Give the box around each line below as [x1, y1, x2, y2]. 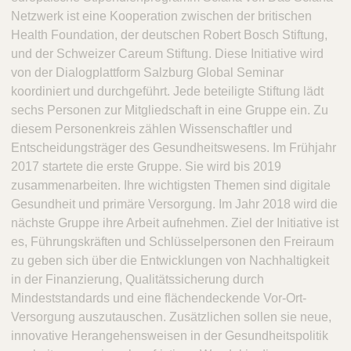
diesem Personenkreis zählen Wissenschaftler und [11, 121, 292, 136]
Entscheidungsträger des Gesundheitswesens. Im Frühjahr [11, 140, 336, 154]
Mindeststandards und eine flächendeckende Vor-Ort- [11, 291, 306, 305]
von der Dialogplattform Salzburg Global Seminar [11, 65, 284, 79]
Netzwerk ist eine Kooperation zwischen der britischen [11, 9, 312, 23]
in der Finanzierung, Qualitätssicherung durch [11, 272, 264, 286]
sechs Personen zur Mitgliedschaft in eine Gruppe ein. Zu [11, 103, 328, 117]
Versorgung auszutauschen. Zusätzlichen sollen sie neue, [11, 309, 331, 324]
